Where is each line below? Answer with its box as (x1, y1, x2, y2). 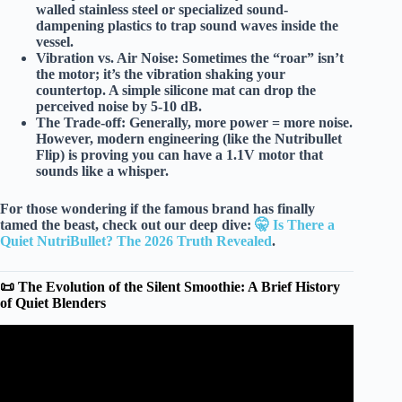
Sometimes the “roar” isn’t (179, 50, 344, 66)
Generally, (126, 115, 195, 131)
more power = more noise (195, 115, 349, 131)
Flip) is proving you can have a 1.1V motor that (36, 147, 323, 163)
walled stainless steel (36, 2, 158, 18)
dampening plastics (36, 18, 152, 34)
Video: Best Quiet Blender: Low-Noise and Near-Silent (16, 349, 338, 365)
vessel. (36, 34, 74, 50)
